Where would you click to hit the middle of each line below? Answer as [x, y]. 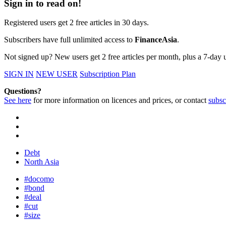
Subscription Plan [108, 74]
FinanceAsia [156, 40]
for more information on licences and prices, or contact [120, 100]
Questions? [23, 91]
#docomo [39, 179]
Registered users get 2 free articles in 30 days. [76, 23]
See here [18, 100]
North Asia [42, 162]
